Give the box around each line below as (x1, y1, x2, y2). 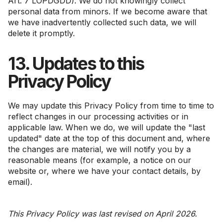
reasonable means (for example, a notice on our (8, 155, 191, 165)
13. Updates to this (8, 53, 144, 74)
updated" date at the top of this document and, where (8, 133, 210, 143)
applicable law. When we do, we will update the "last (8, 122, 205, 132)
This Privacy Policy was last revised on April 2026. (8, 209, 197, 219)
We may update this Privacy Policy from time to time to (8, 101, 214, 111)
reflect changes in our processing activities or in (8, 111, 188, 121)
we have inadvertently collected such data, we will (8, 17, 196, 27)
